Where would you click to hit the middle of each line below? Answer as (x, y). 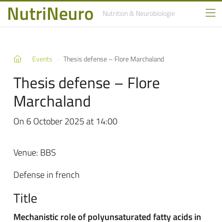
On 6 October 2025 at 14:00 (65, 121)
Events (42, 59)
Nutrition (115, 13)
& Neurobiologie (152, 13)
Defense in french (47, 175)
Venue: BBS (35, 152)
